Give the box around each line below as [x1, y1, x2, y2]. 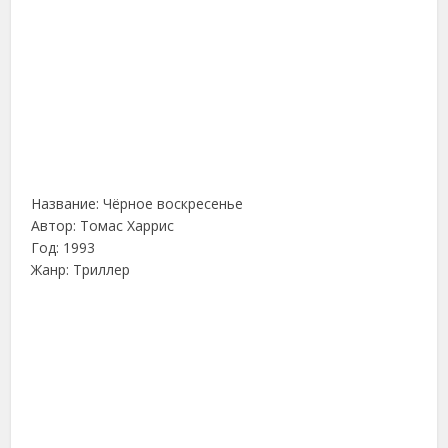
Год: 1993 [31, 238, 96, 258]
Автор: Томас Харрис [31, 216, 175, 236]
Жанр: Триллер [31, 260, 131, 280]
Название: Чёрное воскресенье [31, 194, 244, 214]
